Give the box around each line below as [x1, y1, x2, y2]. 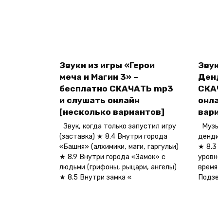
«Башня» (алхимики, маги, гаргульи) [59, 143, 179, 151]
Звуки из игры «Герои [59, 60, 155, 71]
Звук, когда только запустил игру [59, 122, 176, 131]
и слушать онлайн [59, 95, 140, 106]
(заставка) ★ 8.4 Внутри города [59, 132, 167, 141]
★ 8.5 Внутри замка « [59, 173, 131, 182]
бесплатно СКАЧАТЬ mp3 [59, 84, 173, 94]
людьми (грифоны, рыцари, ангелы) [59, 163, 177, 172]
